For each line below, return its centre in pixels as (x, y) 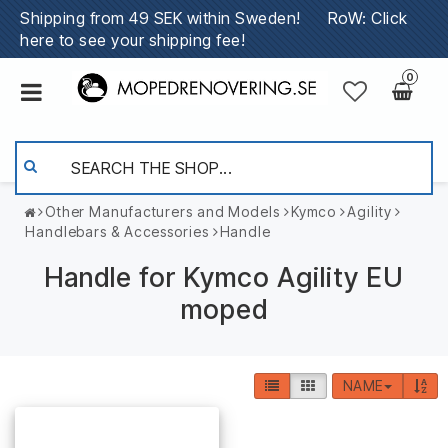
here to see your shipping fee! (132, 40)
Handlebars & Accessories (117, 231)
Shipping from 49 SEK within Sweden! (174, 18)
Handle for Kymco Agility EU (224, 277)
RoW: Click (367, 18)
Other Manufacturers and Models (162, 211)
